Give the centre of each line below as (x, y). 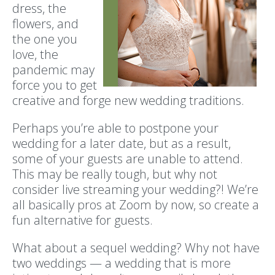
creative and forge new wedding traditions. (130, 100)
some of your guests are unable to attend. (128, 158)
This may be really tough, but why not (115, 174)
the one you (45, 39)
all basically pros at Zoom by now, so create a (136, 204)
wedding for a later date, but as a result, (122, 143)
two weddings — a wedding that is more (122, 263)
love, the (35, 54)
